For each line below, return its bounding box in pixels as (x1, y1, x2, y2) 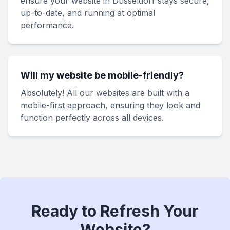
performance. (21, 20, 74, 30)
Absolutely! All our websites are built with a (21, 88, 189, 98)
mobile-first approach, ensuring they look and (21, 100, 200, 110)
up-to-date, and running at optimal (21, 8, 155, 18)
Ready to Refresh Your (31, 202, 199, 220)
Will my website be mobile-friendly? (21, 70, 184, 81)
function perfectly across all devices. (21, 112, 164, 123)
